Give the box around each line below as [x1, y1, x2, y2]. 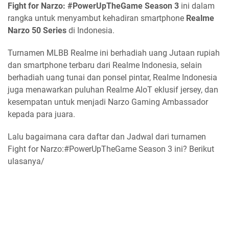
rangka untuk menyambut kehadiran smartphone [8, 13, 184, 23]
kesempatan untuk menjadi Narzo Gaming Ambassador [8, 97, 208, 107]
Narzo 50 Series [8, 26, 66, 35]
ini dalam [181, 1, 215, 11]
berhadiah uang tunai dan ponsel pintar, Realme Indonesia [8, 73, 217, 82]
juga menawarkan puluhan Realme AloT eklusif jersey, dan [8, 85, 218, 95]
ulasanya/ [8, 156, 44, 166]
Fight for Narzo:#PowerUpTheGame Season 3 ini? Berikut [8, 144, 214, 154]
